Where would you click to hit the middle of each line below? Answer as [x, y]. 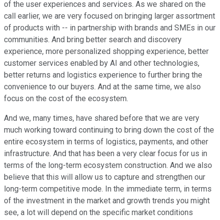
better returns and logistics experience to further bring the [103, 75]
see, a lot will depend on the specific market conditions [98, 213]
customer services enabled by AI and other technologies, [102, 63]
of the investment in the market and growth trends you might [107, 201]
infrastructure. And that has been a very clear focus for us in [106, 154]
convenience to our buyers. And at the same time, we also [102, 87]
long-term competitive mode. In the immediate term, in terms [108, 189]
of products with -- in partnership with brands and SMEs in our [110, 28]
